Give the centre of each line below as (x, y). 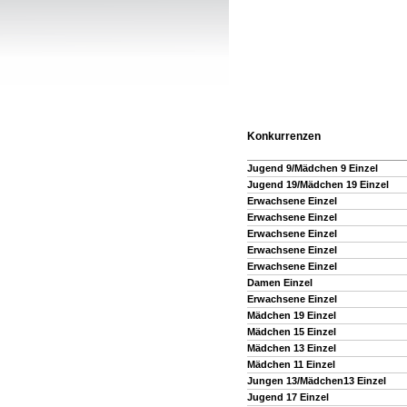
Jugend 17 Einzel (288, 397)
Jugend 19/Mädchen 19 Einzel (318, 184)
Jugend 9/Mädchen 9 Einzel (313, 168)
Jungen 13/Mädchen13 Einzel (317, 381)
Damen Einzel (280, 283)
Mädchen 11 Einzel (291, 364)
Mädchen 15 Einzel (292, 332)
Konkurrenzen (284, 136)
